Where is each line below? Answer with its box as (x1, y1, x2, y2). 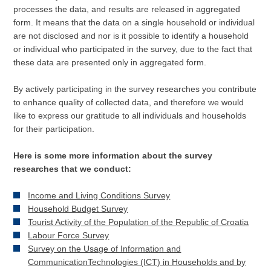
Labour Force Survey (28, 230, 109, 240)
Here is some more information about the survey (13, 151, 213, 160)
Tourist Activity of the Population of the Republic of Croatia (28, 217, 249, 227)
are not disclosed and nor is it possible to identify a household (13, 31, 249, 41)
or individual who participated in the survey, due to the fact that (13, 44, 253, 54)
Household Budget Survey (28, 204, 128, 214)
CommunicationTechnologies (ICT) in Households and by (28, 257, 246, 267)
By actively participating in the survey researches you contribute (13, 84, 257, 94)
